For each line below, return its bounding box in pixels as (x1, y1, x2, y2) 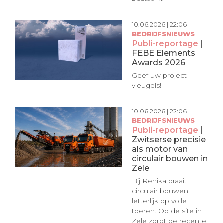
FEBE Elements (131, 47, 195, 58)
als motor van (131, 143, 188, 154)
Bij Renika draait (131, 177, 187, 185)
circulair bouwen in (131, 153, 208, 163)
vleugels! (131, 81, 161, 90)
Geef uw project (131, 71, 187, 80)
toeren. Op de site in (131, 207, 202, 215)
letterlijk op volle (131, 197, 187, 205)
